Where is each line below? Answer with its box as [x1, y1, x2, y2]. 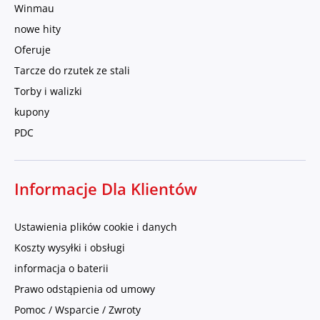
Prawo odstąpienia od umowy [14, 282, 155, 296]
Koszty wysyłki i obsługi [14, 241, 125, 255]
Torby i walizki [14, 84, 82, 99]
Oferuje [14, 43, 51, 57]
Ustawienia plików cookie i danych [14, 220, 177, 234]
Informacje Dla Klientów [14, 179, 197, 200]
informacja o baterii [14, 261, 109, 276]
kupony [14, 105, 49, 119]
